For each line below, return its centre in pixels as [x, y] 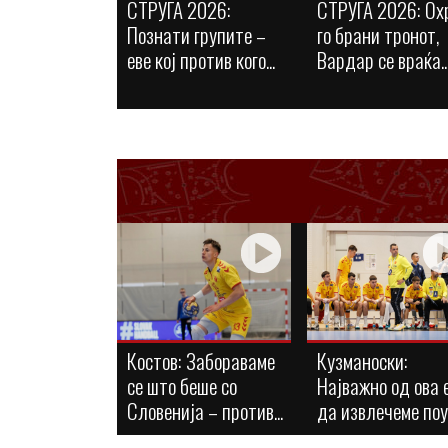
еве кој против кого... [201, 59]
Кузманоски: [362, 360]
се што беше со [182, 385]
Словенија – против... [205, 410]
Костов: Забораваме [201, 360]
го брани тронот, [378, 34]
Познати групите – [196, 34]
